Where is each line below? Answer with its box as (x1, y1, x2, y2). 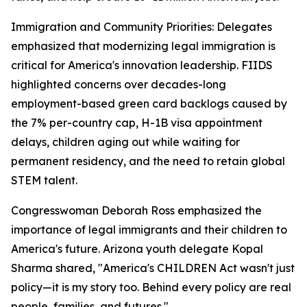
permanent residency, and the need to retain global (11, 154, 285, 169)
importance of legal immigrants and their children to (11, 223, 287, 237)
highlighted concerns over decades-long (11, 77, 226, 92)
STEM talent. (11, 173, 77, 188)
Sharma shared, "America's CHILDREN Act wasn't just (11, 261, 295, 275)
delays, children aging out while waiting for (11, 135, 240, 149)
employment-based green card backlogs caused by (11, 97, 287, 111)
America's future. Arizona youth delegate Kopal (11, 242, 263, 256)
